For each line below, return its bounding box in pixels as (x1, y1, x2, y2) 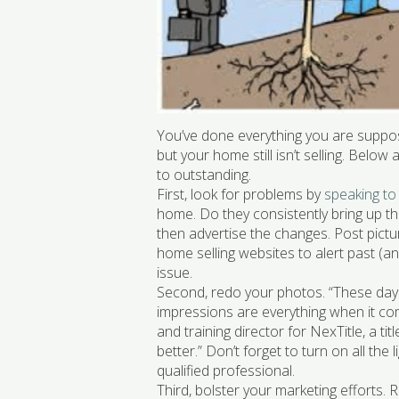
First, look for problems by (157, 184, 325, 205)
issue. (157, 263, 193, 283)
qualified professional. (157, 361, 296, 381)
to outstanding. (157, 165, 252, 185)
